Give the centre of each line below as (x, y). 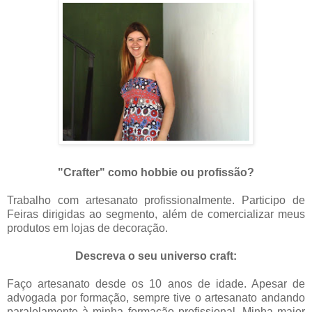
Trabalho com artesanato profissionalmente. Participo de (156, 201)
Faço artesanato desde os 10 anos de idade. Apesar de (156, 284)
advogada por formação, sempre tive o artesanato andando (156, 298)
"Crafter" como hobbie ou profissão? (156, 173)
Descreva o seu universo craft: (156, 256)
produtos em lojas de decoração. (87, 228)
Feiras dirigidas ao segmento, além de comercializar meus (156, 214)
